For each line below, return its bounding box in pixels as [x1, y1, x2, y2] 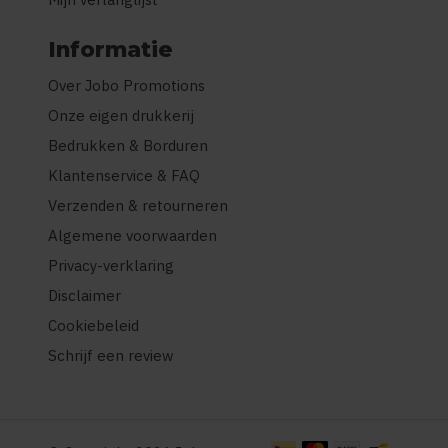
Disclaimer [48, 286, 121, 305]
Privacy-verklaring [48, 256, 174, 275]
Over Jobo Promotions [48, 76, 205, 95]
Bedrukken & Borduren [48, 136, 208, 155]
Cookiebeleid [48, 316, 139, 335]
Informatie [48, 36, 173, 63]
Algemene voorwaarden [48, 226, 217, 245]
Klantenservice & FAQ [48, 166, 200, 185]
